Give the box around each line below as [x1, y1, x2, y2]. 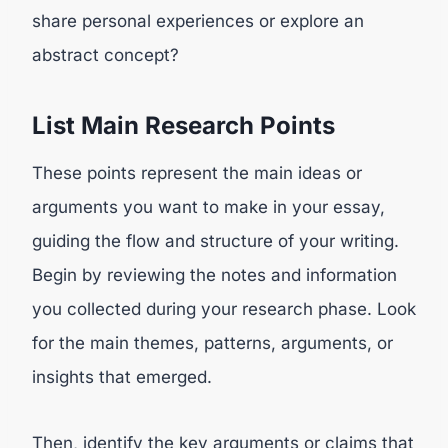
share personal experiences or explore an [32, 10, 364, 31]
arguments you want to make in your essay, [32, 196, 385, 217]
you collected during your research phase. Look [32, 298, 416, 319]
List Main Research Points [32, 110, 335, 140]
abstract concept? [32, 44, 179, 65]
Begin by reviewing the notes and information [32, 264, 397, 285]
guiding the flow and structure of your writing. [32, 230, 399, 251]
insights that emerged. [32, 366, 212, 387]
